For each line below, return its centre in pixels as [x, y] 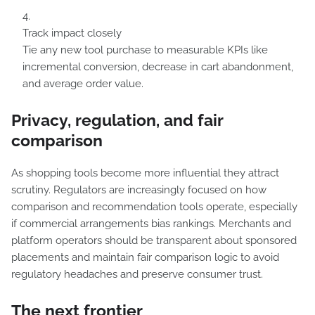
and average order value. [83, 84]
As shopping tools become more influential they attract [145, 173]
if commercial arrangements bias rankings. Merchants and [151, 224]
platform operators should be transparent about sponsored [154, 240]
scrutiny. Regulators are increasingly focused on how [139, 190]
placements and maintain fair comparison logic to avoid [145, 257]
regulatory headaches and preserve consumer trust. [139, 274]
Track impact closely [72, 33]
